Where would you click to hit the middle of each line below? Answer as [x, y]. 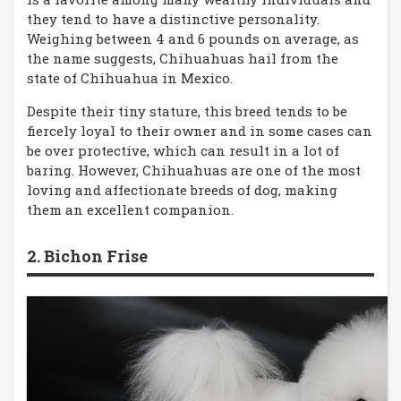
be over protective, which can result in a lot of [183, 151]
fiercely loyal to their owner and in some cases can [200, 131]
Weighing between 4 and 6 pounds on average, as [193, 39]
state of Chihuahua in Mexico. [130, 78]
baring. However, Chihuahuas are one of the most [194, 171]
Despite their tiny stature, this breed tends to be [187, 111]
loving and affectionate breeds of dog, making [182, 190]
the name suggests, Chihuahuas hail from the [183, 59]
